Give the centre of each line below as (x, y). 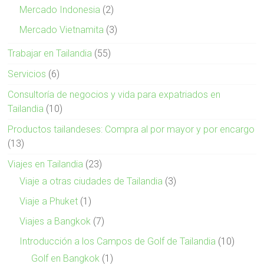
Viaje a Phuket (49, 202)
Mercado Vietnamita (62, 30)
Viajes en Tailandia (46, 164)
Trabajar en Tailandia (50, 54)
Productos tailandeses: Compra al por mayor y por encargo (131, 130)
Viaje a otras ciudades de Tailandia (91, 181)
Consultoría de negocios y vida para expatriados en (114, 95)
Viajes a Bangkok (55, 222)
